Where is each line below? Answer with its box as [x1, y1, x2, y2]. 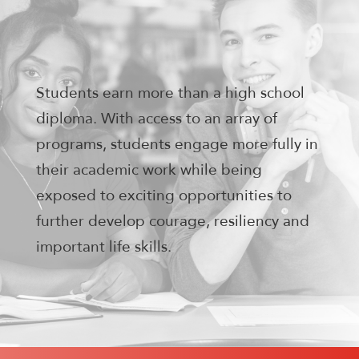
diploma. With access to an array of [36, 108, 277, 130]
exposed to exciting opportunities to [36, 185, 292, 207]
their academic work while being [36, 159, 262, 181]
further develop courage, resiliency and [36, 211, 309, 232]
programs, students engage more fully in [36, 134, 318, 155]
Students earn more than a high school [36, 83, 305, 104]
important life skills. [36, 236, 171, 258]
